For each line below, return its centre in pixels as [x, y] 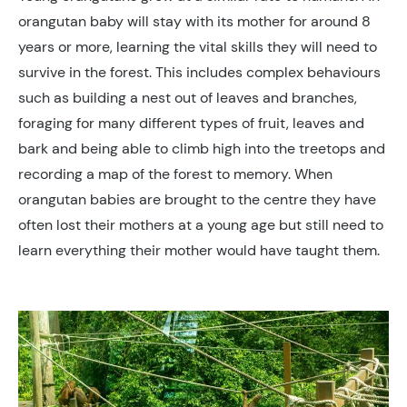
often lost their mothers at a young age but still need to [201, 225]
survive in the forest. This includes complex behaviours [199, 73]
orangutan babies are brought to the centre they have [197, 200]
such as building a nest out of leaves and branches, [188, 98]
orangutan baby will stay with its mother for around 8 [194, 22]
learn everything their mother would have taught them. [199, 251]
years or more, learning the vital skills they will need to [198, 47]
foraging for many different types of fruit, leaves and [191, 124]
